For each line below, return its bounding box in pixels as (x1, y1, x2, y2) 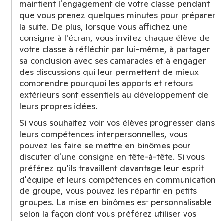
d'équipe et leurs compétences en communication (19, 174, 216, 185)
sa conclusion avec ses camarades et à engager (19, 55, 206, 66)
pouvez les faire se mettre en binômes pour (19, 140, 191, 151)
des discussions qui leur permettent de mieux (19, 66, 199, 77)
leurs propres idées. (19, 100, 97, 111)
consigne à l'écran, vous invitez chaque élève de (19, 32, 210, 43)
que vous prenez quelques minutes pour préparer (19, 9, 216, 21)
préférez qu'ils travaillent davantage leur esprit (19, 162, 204, 174)
